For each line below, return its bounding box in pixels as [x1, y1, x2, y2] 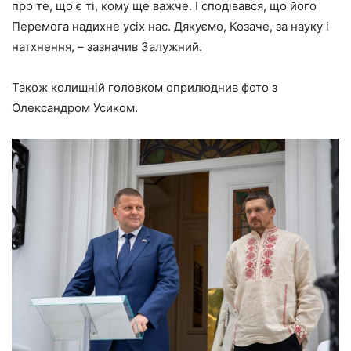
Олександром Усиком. [12, 100, 138, 116]
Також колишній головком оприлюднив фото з [12, 80, 277, 96]
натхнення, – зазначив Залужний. [12, 39, 202, 55]
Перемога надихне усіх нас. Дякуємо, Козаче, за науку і [12, 19, 329, 34]
